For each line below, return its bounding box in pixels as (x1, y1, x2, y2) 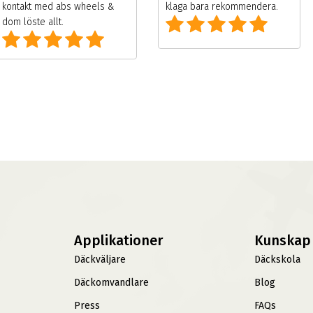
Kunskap (254, 232, 312, 249)
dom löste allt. (2, 16, 64, 29)
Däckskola (254, 254, 301, 266)
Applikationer (73, 232, 163, 249)
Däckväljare (73, 254, 126, 266)
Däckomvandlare (73, 277, 149, 289)
